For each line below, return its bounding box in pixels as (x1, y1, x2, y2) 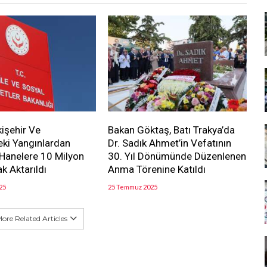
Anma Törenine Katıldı (107, 163, 206, 175)
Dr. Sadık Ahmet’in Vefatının (107, 136, 231, 149)
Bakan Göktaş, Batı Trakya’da (107, 123, 235, 136)
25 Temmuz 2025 (107, 182, 157, 191)
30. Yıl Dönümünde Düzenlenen (107, 150, 246, 162)
